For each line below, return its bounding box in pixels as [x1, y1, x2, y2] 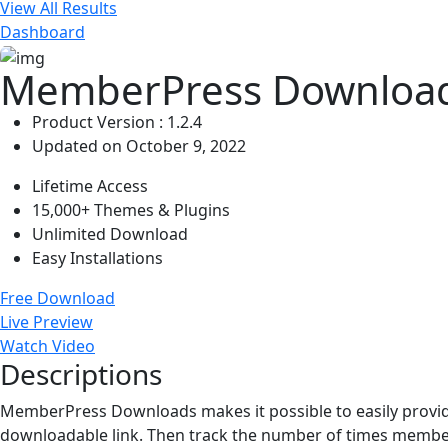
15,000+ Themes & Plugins [32, 198, 230, 221]
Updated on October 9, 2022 [32, 134, 246, 157]
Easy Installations [32, 246, 163, 269]
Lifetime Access [32, 174, 148, 197]
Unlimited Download [32, 222, 188, 245]
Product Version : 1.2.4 [32, 110, 202, 133]
